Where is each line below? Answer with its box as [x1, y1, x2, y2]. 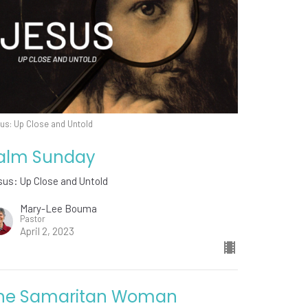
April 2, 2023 [20, 225, 75, 238]
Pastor [20, 213, 46, 225]
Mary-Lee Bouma [20, 202, 98, 215]
